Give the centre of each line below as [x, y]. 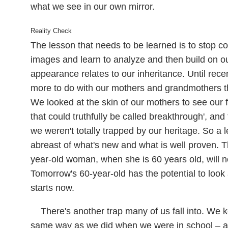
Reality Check [51, 31]
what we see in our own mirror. [93, 7]
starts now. [52, 188]
